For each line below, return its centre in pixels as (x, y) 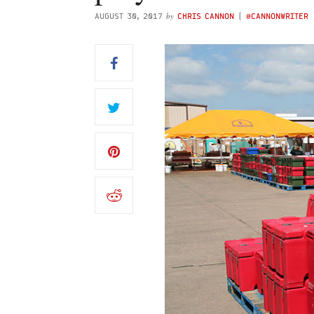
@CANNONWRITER (277, 16)
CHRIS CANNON (206, 16)
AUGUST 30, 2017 (129, 16)
